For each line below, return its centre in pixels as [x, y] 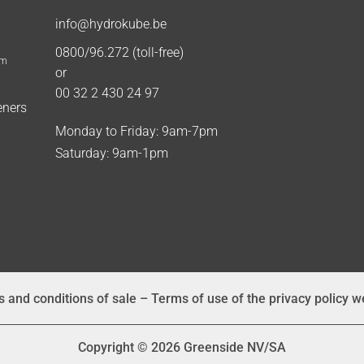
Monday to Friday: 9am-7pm [136, 132]
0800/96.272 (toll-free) [119, 53]
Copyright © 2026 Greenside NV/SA [182, 348]
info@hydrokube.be [110, 24]
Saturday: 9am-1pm [111, 154]
